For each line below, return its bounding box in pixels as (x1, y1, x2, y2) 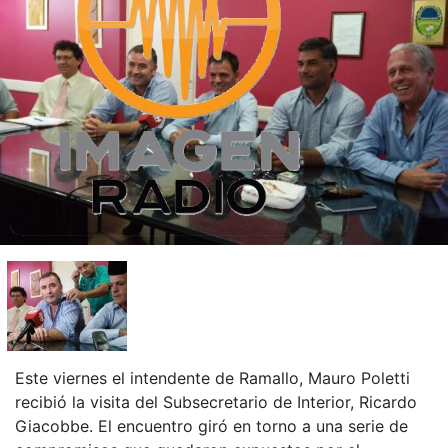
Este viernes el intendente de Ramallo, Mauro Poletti (15, 367, 410, 388)
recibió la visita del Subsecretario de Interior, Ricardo (15, 391, 417, 412)
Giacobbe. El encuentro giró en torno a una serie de (15, 415, 408, 436)
